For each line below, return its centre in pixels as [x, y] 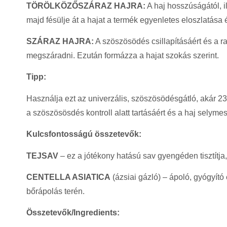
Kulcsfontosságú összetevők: [84, 134]
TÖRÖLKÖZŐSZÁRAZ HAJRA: [86, 6]
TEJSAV [42, 156]
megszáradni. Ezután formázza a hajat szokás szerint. [123, 56]
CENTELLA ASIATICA [68, 177]
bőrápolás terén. [55, 192]
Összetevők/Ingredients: [73, 213]
